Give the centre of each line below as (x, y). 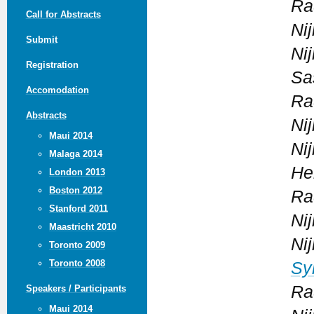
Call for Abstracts (63, 14)
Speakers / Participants (76, 288)
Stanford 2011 (78, 208)
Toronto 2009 (77, 245)
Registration (52, 64)
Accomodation (57, 90)
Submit (41, 39)
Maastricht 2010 (82, 226)
